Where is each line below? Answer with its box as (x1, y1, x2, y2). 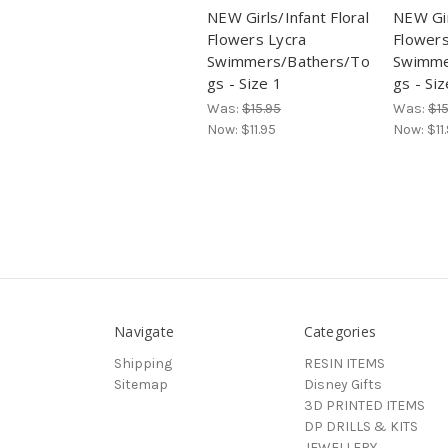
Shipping (114, 355, 172, 373)
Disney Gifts (303, 376, 382, 394)
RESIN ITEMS (303, 355, 385, 373)
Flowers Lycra (207, 29, 307, 50)
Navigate (114, 322, 174, 342)
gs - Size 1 (207, 73, 282, 94)
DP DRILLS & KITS (303, 418, 418, 436)
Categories (303, 322, 376, 342)
